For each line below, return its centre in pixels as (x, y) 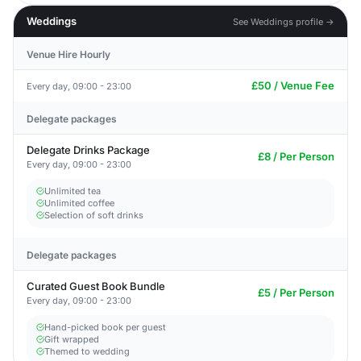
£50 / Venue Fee (293, 85)
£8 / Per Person (296, 156)
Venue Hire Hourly (68, 54)
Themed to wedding (87, 351)
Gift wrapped (72, 339)
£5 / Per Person (296, 293)
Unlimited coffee (79, 203)
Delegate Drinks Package (88, 150)
